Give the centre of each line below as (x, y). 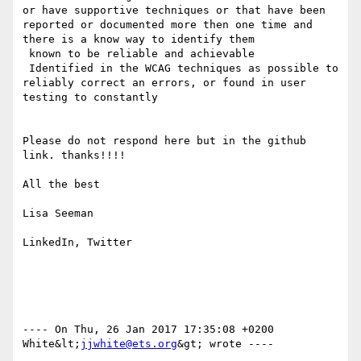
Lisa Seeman (58, 214)
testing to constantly (90, 98)
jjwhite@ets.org (129, 344)
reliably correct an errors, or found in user (164, 83)
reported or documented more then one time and (168, 25)
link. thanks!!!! (74, 156)
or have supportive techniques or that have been (174, 10)
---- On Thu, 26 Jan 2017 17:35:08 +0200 (148, 330)
